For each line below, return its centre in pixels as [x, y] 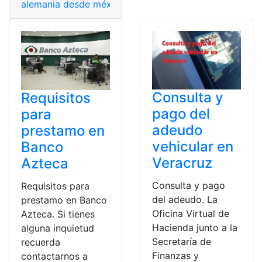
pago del [181, 114]
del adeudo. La [185, 200]
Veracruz [182, 163]
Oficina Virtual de [191, 214]
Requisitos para [55, 186]
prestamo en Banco [64, 200]
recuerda [41, 242]
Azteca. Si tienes [58, 214]
